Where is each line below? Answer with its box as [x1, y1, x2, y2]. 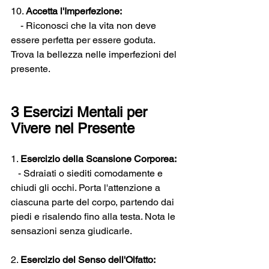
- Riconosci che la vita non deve [11, 20, 159, 31]
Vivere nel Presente [11, 120, 134, 136]
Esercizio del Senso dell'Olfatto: [20, 254, 156, 265]
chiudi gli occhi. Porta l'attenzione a [11, 182, 163, 193]
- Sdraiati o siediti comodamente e [11, 168, 165, 179]
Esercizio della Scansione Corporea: [20, 153, 177, 165]
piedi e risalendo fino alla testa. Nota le [11, 211, 178, 222]
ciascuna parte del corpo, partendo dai [11, 196, 177, 208]
